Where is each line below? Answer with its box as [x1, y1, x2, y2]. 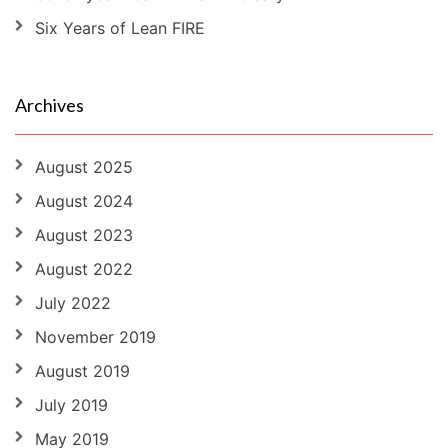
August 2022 [35, 258, 133, 279]
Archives [15, 93, 84, 116]
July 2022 [35, 292, 111, 313]
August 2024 [35, 190, 133, 211]
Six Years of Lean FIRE [35, 17, 205, 38]
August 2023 [35, 224, 133, 245]
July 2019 [35, 394, 108, 415]
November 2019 [35, 326, 156, 347]
